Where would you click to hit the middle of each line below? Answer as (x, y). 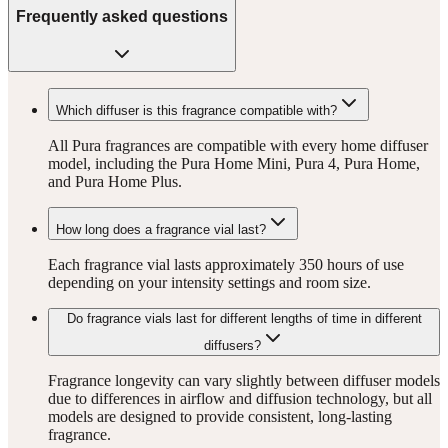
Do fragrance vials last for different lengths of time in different (244, 318)
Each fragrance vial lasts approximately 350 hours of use (226, 264)
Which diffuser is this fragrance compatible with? (196, 110)
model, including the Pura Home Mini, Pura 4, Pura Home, (234, 163)
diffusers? (232, 345)
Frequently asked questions (122, 16)
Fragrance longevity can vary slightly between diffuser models (244, 380)
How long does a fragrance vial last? (161, 229)
